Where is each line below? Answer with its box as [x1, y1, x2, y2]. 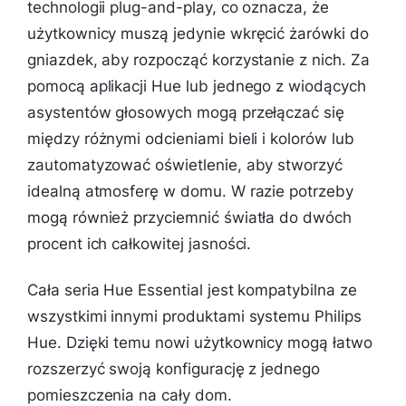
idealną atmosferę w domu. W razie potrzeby [27, 182, 353, 201]
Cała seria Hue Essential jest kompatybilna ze [27, 281, 357, 300]
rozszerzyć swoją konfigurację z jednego [27, 360, 321, 379]
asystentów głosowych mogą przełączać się [27, 103, 344, 122]
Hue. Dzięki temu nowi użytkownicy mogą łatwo [27, 333, 372, 353]
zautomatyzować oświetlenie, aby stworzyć [27, 156, 343, 175]
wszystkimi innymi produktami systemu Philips [27, 307, 362, 326]
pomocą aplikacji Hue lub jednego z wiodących [27, 77, 366, 96]
